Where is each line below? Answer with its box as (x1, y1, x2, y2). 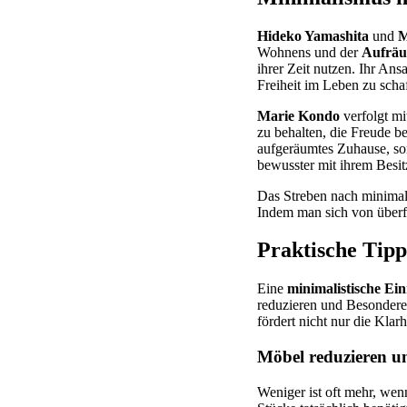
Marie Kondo (257, 107, 340, 124)
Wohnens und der (257, 44, 362, 60)
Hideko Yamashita (257, 27, 369, 44)
